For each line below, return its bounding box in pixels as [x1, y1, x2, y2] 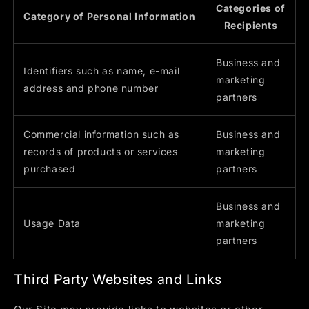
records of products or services [23, 146, 178, 158]
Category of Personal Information [23, 10, 196, 23]
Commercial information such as [23, 128, 180, 141]
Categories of [216, 2, 286, 14]
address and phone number [23, 82, 159, 94]
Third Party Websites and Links [14, 270, 222, 288]
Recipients [223, 19, 278, 32]
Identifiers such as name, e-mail [23, 65, 180, 77]
